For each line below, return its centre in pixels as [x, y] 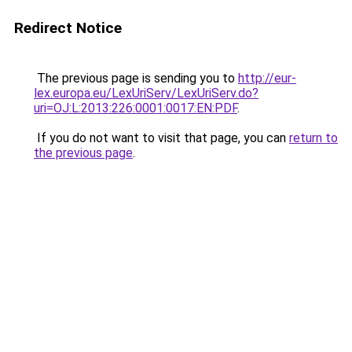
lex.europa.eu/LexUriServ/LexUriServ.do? [146, 93]
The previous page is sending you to [136, 78]
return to [313, 138]
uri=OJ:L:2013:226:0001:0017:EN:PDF [136, 108]
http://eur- [267, 78]
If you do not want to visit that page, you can [161, 138]
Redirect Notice [68, 28]
